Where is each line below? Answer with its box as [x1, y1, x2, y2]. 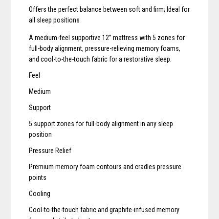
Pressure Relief [29, 147, 72, 155]
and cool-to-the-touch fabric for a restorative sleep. [29, 55, 172, 64]
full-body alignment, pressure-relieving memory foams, [29, 44, 181, 53]
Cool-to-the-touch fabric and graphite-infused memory [29, 206, 180, 214]
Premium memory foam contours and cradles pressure [29, 163, 182, 171]
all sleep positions [29, 16, 80, 24]
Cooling [29, 190, 51, 198]
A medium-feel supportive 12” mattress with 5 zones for [29, 34, 185, 42]
